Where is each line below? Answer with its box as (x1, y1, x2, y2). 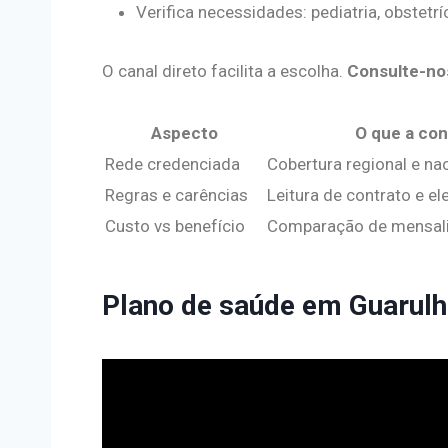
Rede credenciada (105, 153, 240, 174)
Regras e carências (105, 184, 248, 205)
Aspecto (150, 122, 218, 143)
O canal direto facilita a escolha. (102, 60, 347, 81)
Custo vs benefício (105, 215, 245, 236)
